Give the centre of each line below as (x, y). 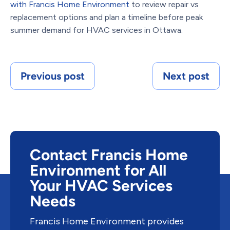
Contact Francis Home (109, 155)
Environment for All (98, 170)
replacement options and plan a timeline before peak (107, 17)
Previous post (53, 76)
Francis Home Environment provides (107, 221)
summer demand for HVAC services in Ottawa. (97, 30)
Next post (186, 76)
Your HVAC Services (101, 185)
